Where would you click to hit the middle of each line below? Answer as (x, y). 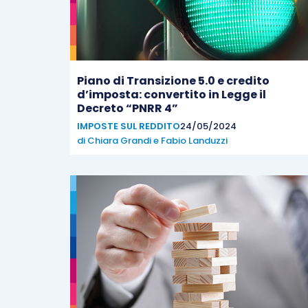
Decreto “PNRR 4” (128, 108)
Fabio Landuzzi (194, 141)
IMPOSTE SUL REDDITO (129, 126)
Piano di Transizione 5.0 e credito (173, 81)
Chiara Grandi (119, 141)
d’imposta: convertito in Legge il (172, 95)
